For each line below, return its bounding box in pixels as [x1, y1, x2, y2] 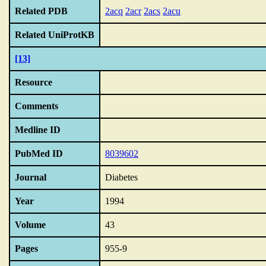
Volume [15, 220, 46, 230]
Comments [15, 101, 58, 111]
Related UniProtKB [15, 30, 94, 40]
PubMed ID [15, 148, 63, 159]
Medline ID [15, 125, 61, 135]
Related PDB [15, 6, 68, 16]
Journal [15, 172, 46, 182]
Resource [15, 77, 52, 87]
